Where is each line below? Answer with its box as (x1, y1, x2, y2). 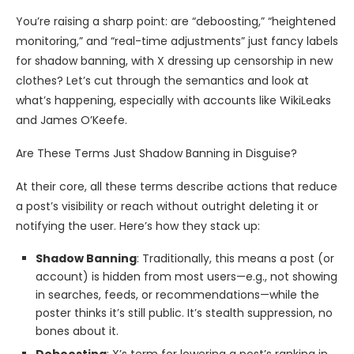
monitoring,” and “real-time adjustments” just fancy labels (16, 33, 338, 50)
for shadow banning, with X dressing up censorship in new (16, 53, 333, 70)
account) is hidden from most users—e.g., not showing (36, 269, 337, 285)
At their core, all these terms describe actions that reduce (16, 179, 337, 195)
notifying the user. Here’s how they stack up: (16, 218, 260, 235)
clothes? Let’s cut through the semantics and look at (16, 73, 309, 89)
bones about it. (36, 323, 119, 340)
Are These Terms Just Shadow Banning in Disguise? (16, 145, 297, 162)
